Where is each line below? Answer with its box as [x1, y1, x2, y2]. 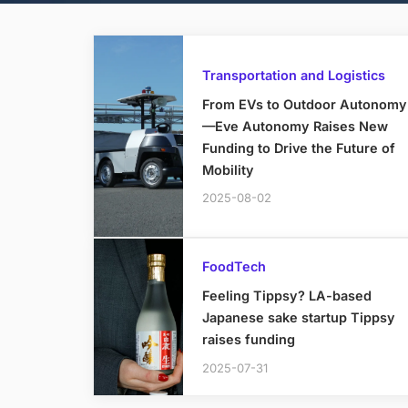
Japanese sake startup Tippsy [201, 310, 395, 326]
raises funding [201, 331, 295, 348]
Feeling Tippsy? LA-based [201, 288, 372, 304]
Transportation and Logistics [201, 66, 385, 83]
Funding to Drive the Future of [201, 139, 395, 156]
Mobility [201, 161, 254, 178]
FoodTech [201, 259, 266, 275]
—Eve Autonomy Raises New [201, 117, 388, 134]
